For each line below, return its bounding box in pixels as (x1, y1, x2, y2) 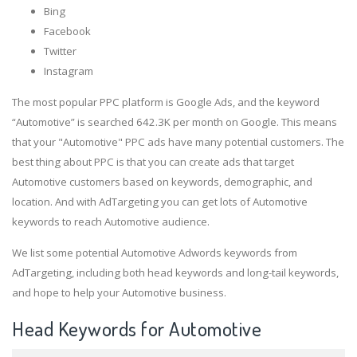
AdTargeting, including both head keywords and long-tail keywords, (12, 265, 339, 280)
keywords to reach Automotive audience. (12, 214, 210, 229)
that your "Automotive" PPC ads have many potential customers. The (12, 135, 344, 150)
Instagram (44, 63, 93, 78)
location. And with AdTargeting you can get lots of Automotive (12, 194, 308, 210)
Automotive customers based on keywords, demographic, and (12, 175, 312, 190)
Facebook (44, 23, 91, 38)
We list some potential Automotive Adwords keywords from (12, 245, 297, 261)
